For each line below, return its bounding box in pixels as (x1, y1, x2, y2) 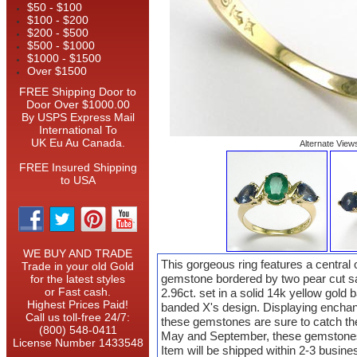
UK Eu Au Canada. (30, 136, 125, 150)
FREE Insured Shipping (18, 161, 137, 175)
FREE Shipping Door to (19, 85, 136, 99)
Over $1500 (27, 64, 87, 77)
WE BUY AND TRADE (23, 247, 132, 261)
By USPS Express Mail (21, 111, 135, 124)
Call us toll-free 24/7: (25, 311, 130, 324)
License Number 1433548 (12, 336, 143, 350)
